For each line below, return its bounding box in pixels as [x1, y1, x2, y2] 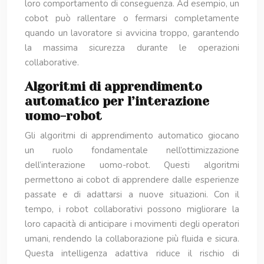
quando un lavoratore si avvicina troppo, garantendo [25, 27, 239, 39]
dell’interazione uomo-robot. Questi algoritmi [25, 159, 239, 171]
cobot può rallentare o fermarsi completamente [25, 12, 239, 24]
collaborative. [25, 57, 79, 68]
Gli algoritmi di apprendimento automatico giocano [25, 130, 239, 141]
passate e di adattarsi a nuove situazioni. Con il [25, 189, 239, 200]
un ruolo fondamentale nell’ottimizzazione [25, 144, 239, 156]
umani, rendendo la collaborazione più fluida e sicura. [25, 233, 239, 245]
